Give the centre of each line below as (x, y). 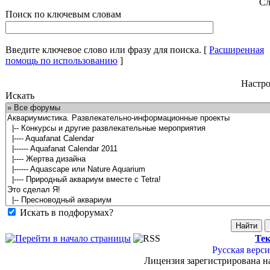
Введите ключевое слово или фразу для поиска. (103, 50)
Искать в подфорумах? (67, 212)
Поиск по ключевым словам (63, 14)
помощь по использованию (61, 61)
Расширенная (237, 50)
